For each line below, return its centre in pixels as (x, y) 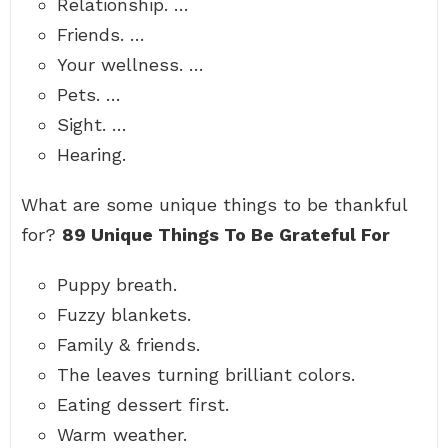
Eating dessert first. (143, 404)
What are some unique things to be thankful (214, 204)
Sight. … (92, 124)
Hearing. (91, 154)
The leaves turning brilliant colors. (206, 374)
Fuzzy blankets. (124, 314)
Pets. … (89, 94)
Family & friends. (128, 344)
